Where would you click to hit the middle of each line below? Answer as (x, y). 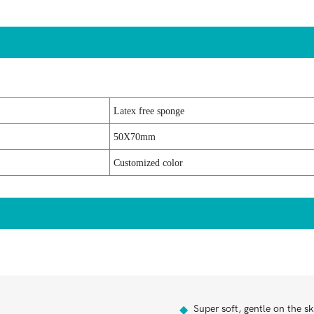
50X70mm (134, 137)
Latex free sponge (149, 111)
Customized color (148, 163)
